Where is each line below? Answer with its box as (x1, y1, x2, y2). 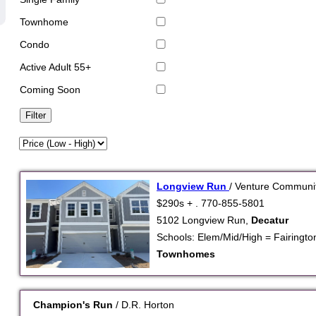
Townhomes (157, 248, 215, 260)
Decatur (251, 214, 288, 226)
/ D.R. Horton (116, 299, 174, 311)
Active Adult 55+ (20, 61, 91, 73)
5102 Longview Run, (157, 214, 251, 226)
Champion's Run (33, 299, 116, 311)
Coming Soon (20, 84, 80, 96)
